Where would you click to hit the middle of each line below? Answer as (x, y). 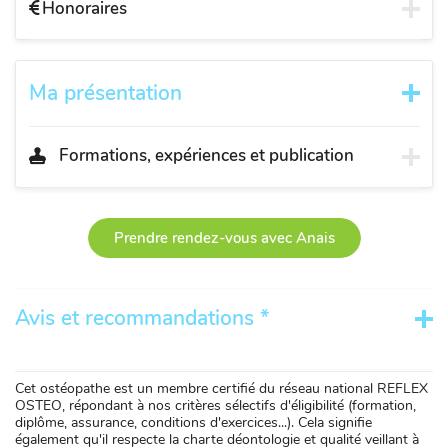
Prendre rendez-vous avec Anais (224, 238)
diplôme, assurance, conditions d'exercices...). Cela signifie (193, 423)
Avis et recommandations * (142, 318)
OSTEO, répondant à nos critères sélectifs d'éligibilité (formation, (215, 406)
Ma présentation (105, 92)
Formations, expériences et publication (206, 155)
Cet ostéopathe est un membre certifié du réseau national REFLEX (221, 389)
